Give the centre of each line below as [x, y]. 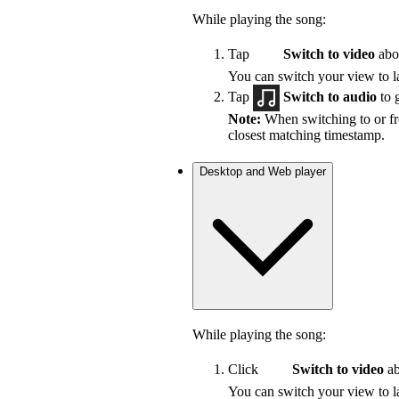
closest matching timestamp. [306, 135]
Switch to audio [332, 97]
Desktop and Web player [263, 172]
